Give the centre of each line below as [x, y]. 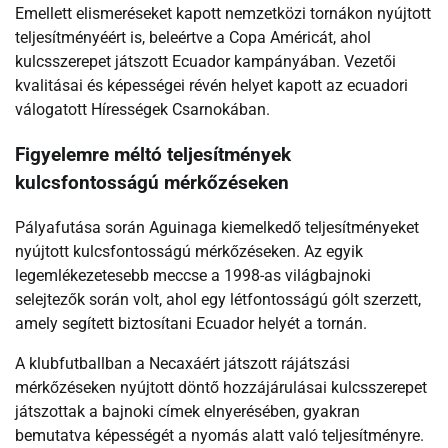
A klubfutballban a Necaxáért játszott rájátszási [182, 363]
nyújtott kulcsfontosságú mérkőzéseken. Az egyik [189, 251]
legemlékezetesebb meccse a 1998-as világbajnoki [193, 275]
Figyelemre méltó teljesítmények [153, 154]
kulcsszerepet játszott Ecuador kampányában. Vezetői [205, 62]
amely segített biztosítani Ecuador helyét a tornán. [191, 323]
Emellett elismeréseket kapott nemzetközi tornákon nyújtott [223, 14]
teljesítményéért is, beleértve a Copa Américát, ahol [193, 38]
